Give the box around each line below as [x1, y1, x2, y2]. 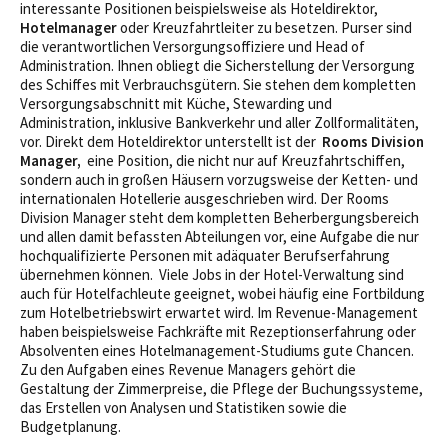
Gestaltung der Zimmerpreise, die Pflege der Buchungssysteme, [20, 379, 423, 398]
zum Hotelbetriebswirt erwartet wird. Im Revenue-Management [20, 303, 418, 322]
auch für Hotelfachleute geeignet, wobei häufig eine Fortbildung [20, 284, 425, 303]
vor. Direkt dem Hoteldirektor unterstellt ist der [20, 132, 322, 151]
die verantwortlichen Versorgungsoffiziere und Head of [20, 37, 365, 56]
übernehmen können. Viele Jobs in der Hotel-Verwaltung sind [20, 265, 404, 284]
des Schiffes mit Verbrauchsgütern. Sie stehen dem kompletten [20, 75, 416, 94]
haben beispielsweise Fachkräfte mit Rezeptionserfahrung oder [20, 322, 416, 341]
